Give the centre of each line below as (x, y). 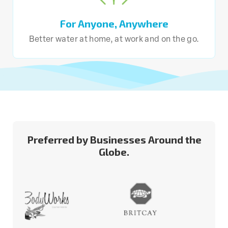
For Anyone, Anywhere (114, 23)
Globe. (114, 151)
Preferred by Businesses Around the (114, 139)
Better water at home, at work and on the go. (114, 39)
